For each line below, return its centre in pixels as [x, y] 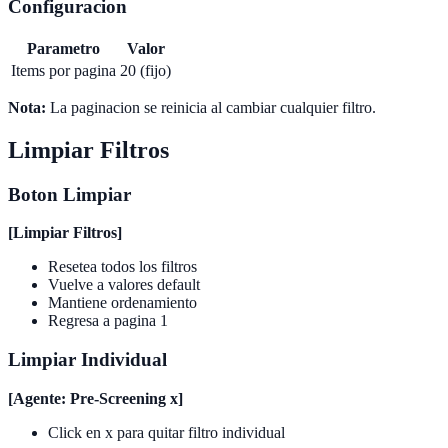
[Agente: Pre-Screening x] [95, 398]
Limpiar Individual [87, 360]
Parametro [63, 48]
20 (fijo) [145, 70]
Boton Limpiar [69, 194]
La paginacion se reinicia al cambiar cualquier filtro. [211, 107]
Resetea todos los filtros [122, 267]
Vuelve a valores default [124, 285]
